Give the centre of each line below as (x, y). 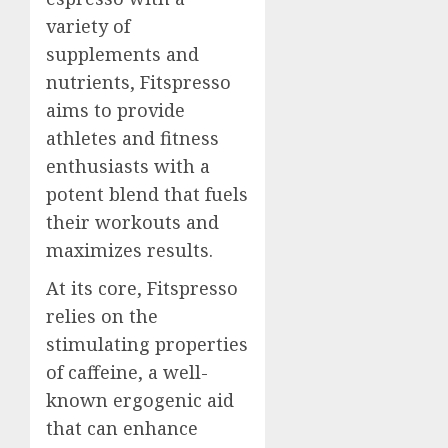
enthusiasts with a (128, 165)
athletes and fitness (132, 137)
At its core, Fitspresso (142, 287)
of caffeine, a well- (127, 371)
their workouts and (132, 221)
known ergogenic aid (140, 399)
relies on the (102, 315)
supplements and (122, 53)
